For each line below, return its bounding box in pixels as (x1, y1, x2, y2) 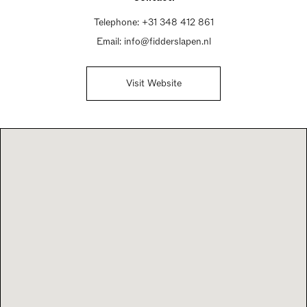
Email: (96, 35, 124, 48)
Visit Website (125, 77, 182, 90)
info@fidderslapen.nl (123, 35, 211, 48)
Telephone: (93, 16, 142, 29)
